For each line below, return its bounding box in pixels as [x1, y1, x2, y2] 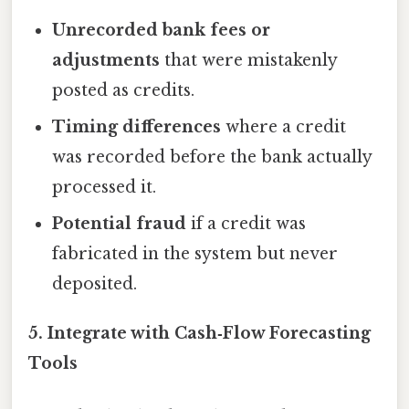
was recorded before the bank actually [52, 147, 372, 168]
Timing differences [52, 117, 222, 138]
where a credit [221, 117, 347, 138]
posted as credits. [52, 80, 195, 101]
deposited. [52, 274, 138, 295]
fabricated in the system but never [52, 244, 339, 265]
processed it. [52, 177, 157, 198]
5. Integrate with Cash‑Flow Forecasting [28, 323, 371, 344]
